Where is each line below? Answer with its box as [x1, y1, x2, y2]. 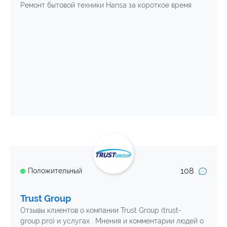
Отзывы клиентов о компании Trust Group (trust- [20, 206, 181, 214]
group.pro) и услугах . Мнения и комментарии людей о [20, 216, 204, 225]
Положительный [28, 167, 82, 175]
